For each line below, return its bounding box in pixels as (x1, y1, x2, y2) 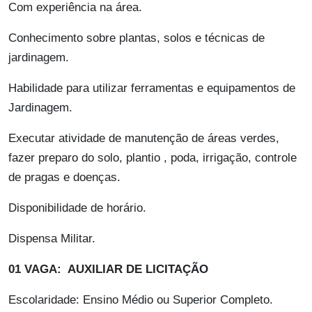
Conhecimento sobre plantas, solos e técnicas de (8, 31, 265, 45)
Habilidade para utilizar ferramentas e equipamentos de (8, 81, 295, 95)
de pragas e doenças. (8, 171, 120, 185)
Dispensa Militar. (8, 232, 95, 246)
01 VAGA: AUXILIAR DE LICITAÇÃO (8, 263, 208, 276)
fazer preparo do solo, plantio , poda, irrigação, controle (8, 151, 297, 165)
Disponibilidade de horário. (8, 201, 146, 215)
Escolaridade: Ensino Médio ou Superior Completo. (8, 293, 273, 307)
